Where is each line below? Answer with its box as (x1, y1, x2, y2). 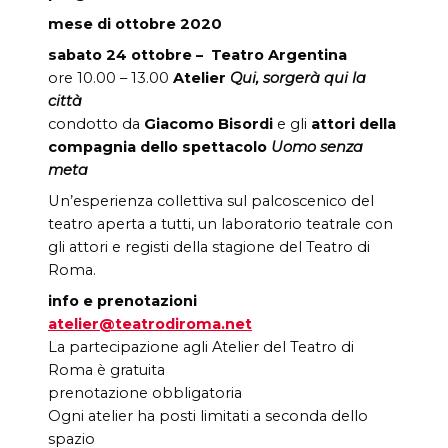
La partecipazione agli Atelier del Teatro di (48, 337, 354, 356)
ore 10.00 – (48, 68, 127, 87)
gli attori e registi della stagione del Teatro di (48, 237, 370, 256)
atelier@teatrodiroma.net (48, 314, 252, 333)
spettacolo (182, 137, 271, 156)
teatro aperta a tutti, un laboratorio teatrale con (48, 214, 393, 233)
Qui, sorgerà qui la (230, 68, 366, 87)
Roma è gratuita (48, 360, 165, 379)
